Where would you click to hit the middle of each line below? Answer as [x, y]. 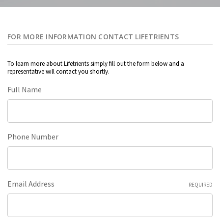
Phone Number [33, 137]
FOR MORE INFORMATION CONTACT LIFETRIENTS [93, 37]
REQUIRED [201, 185]
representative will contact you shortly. [58, 72]
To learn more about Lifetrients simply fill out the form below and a [96, 64]
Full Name [25, 90]
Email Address [31, 184]
